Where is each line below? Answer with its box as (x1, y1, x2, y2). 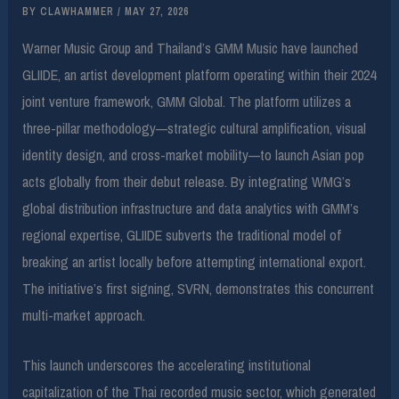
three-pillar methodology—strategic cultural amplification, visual (22, 118, 367, 138)
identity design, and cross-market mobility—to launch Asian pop (22, 144, 365, 165)
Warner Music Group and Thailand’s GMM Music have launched (22, 37, 359, 58)
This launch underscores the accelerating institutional (22, 354, 312, 375)
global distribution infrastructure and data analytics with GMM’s (22, 198, 360, 218)
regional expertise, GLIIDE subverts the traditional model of (22, 224, 342, 245)
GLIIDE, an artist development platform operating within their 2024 (22, 64, 377, 85)
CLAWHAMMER (40, 4, 118, 20)
